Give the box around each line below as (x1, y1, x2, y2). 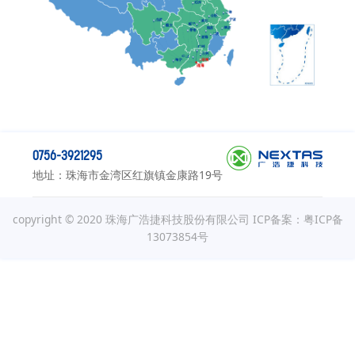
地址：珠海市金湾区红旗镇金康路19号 (32, 166, 223, 182)
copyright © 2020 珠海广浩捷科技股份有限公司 (12, 211, 253, 227)
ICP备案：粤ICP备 (252, 211, 343, 227)
